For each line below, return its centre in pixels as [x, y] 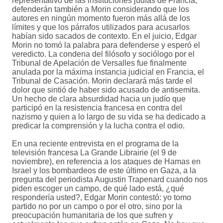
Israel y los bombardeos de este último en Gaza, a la [104, 171]
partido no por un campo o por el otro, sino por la [97, 207]
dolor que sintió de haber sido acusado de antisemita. [106, 90]
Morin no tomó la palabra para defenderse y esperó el [106, 45]
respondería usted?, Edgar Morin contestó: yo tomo [102, 198]
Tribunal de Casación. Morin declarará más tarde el [102, 81]
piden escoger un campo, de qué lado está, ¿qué [98, 189]
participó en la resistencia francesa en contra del [97, 108]
